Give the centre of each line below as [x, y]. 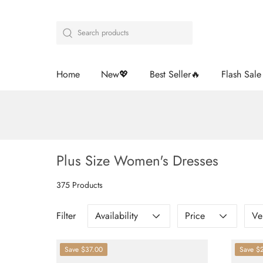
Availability [117, 216]
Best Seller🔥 [175, 75]
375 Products [80, 185]
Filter [66, 216]
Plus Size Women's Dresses [137, 161]
